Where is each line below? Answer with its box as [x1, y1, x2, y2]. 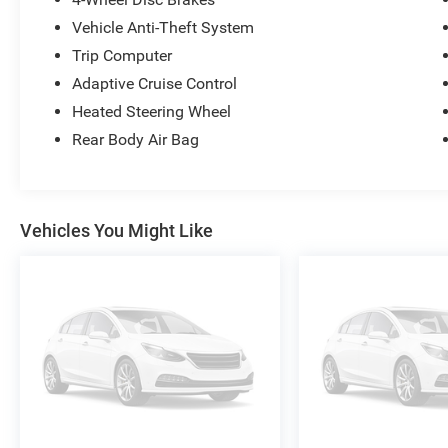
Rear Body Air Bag [72, 129, 200, 149]
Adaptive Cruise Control [72, 73, 238, 93]
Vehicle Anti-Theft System [72, 17, 255, 37]
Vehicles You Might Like [20, 219, 213, 241]
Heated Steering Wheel [72, 101, 232, 121]
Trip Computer [72, 45, 173, 65]
